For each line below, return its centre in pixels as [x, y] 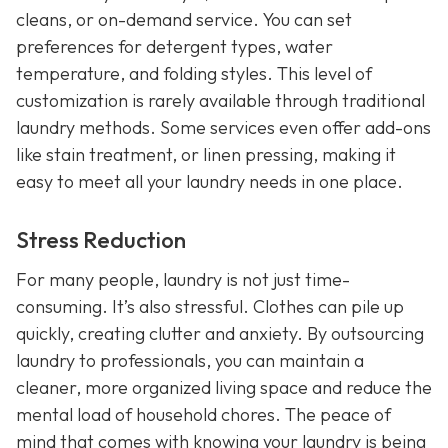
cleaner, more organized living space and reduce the [224, 387]
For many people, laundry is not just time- [183, 279]
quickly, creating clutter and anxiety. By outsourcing [220, 333]
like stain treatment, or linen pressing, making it [206, 154]
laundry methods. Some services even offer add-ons [223, 127]
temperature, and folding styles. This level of [194, 73]
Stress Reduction [101, 239]
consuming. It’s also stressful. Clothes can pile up [210, 306]
